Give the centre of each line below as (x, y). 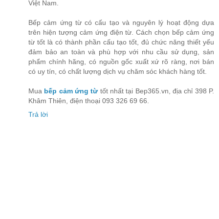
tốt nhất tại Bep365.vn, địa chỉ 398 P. (156, 91)
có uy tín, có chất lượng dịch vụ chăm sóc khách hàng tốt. (118, 71)
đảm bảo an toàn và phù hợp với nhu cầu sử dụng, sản (121, 52)
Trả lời (38, 114)
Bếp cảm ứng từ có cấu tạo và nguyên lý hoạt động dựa (121, 22)
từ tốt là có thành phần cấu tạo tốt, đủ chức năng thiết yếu (121, 42)
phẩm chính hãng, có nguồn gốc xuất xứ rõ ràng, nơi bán (121, 61)
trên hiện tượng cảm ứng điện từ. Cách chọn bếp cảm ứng (121, 32)
